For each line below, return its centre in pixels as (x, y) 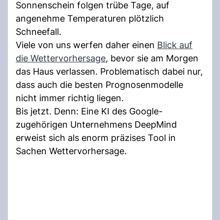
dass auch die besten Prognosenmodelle (99, 84)
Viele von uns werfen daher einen (86, 45)
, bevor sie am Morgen (152, 58)
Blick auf (175, 45)
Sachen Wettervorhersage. (71, 151)
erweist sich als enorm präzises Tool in (96, 137)
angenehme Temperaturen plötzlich (90, 18)
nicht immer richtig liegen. (70, 98)
